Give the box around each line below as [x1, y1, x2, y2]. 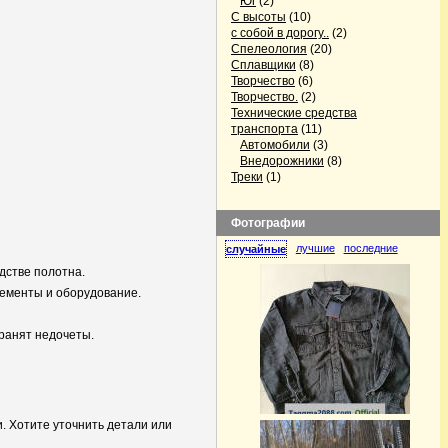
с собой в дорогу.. [231, 26, 329, 40]
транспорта [231, 122, 298, 136]
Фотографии [231, 216, 305, 230]
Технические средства [231, 106, 357, 120]
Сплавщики [231, 58, 296, 72]
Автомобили [240, 138, 310, 152]
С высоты [231, 10, 286, 24]
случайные [226, 243, 286, 255]
